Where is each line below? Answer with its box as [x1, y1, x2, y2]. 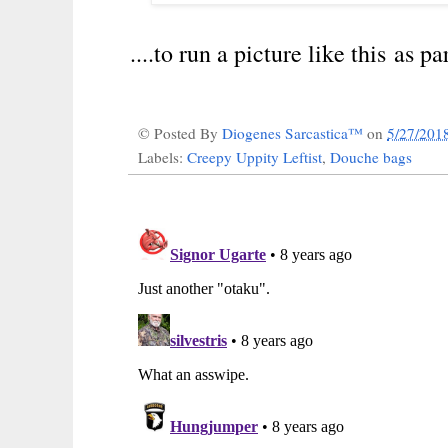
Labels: [138, 146, 187, 167]
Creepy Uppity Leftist [187, 146, 322, 167]
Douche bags [330, 146, 412, 167]
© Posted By [138, 122, 222, 143]
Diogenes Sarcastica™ [222, 122, 367, 143]
